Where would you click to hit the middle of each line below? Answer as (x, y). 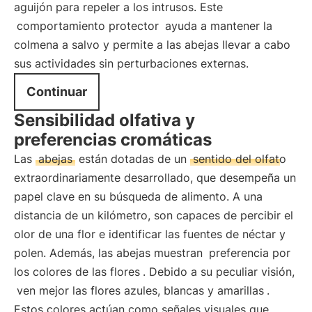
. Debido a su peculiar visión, (219, 272)
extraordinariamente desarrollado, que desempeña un (155, 178)
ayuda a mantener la (217, 26)
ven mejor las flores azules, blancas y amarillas (140, 290)
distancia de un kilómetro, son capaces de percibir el (154, 215)
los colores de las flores (77, 272)
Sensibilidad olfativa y (104, 120)
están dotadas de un (133, 159)
